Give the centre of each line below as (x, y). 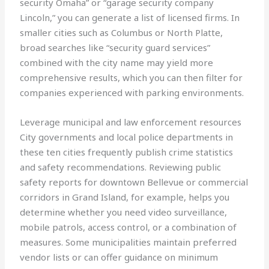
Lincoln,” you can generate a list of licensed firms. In (130, 18)
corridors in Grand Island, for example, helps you (125, 197)
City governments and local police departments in (127, 137)
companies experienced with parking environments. (132, 93)
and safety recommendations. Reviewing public (121, 167)
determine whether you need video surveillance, (124, 212)
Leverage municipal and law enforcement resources (131, 122)
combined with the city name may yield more (117, 63)
